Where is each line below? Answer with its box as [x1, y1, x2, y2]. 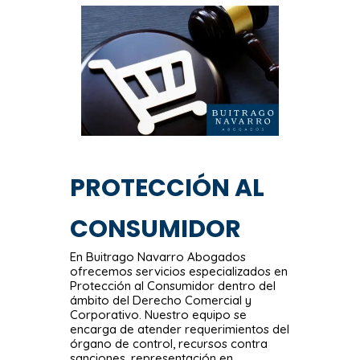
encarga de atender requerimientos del [70, 321, 290, 337]
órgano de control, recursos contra [70, 335, 268, 351]
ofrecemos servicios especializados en [70, 263, 288, 279]
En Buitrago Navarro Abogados [70, 248, 247, 264]
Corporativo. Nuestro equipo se [70, 306, 247, 322]
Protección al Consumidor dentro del [70, 277, 276, 293]
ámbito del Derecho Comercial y [70, 292, 252, 308]
